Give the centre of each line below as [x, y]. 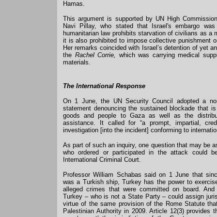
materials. [77, 62]
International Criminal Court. [102, 160]
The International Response [104, 86]
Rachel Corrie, [95, 55]
